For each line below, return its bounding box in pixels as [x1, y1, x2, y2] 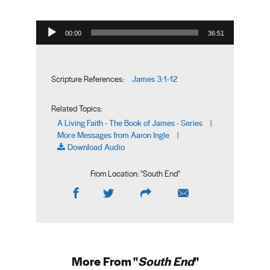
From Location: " [90, 168, 143, 179]
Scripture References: [51, 74, 124, 84]
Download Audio [67, 141, 125, 152]
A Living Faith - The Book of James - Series [57, 117, 202, 128]
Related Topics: [51, 103, 102, 114]
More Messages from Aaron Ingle [57, 129, 169, 140]
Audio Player [36, 13, 60, 27]
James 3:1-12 [132, 73, 177, 84]
